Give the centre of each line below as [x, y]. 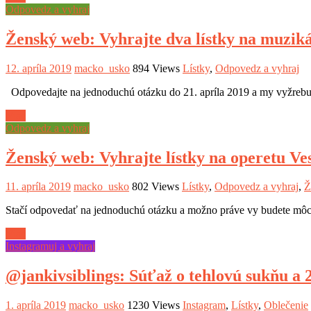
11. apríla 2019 [38, 187]
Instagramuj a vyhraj [50, 246]
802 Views [155, 187]
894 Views [156, 68]
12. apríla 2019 [39, 68]
